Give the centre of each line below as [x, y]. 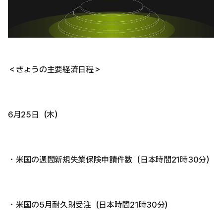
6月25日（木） [35, 114]
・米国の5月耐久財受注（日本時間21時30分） [90, 205]
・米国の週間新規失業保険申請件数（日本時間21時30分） [111, 160]
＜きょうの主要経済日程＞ [55, 69]
